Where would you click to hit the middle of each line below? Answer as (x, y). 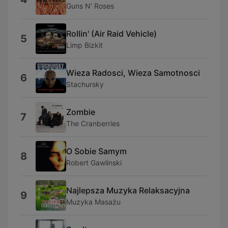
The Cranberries (93, 123)
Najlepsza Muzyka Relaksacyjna (128, 190)
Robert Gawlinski (94, 162)
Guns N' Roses (90, 6)
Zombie (81, 112)
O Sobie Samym (96, 151)
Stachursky (85, 84)
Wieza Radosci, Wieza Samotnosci (133, 73)
